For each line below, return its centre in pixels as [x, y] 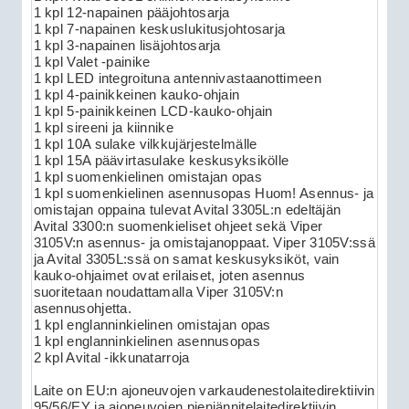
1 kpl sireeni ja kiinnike [103, 127]
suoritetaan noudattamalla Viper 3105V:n [158, 292]
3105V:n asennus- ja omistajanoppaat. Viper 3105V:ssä [204, 242]
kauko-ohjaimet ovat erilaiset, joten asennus [169, 275]
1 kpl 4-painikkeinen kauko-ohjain [136, 94]
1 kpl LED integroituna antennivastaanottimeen [177, 78]
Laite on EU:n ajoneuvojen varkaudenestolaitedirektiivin [204, 390]
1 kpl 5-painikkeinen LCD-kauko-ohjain [153, 111]
